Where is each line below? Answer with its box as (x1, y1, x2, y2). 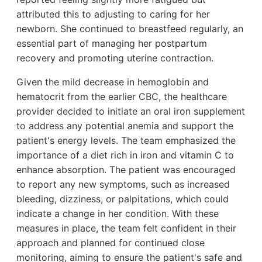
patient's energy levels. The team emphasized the (16, 134, 236, 146)
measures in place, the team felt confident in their (16, 222, 236, 234)
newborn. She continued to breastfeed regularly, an (16, 22, 243, 35)
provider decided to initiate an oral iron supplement (16, 105, 245, 117)
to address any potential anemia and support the (16, 119, 233, 132)
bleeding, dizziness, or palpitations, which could (16, 192, 229, 205)
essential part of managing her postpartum (16, 37, 207, 49)
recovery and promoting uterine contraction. (16, 51, 213, 64)
